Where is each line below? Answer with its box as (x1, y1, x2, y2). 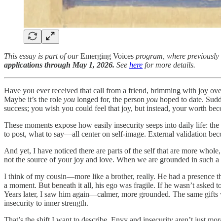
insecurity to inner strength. (4, 198, 88, 207)
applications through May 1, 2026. (4, 60, 116, 69)
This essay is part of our (4, 51, 80, 60)
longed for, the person (77, 95, 147, 104)
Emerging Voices (80, 51, 136, 60)
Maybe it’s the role (4, 95, 64, 104)
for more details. (143, 60, 195, 69)
